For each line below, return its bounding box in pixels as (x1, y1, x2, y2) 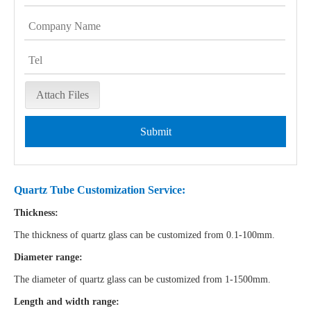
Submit (140, 125, 171, 137)
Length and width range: (14, 296, 119, 307)
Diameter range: (14, 252, 83, 262)
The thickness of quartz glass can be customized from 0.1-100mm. (14, 230, 275, 240)
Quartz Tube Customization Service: (14, 184, 185, 196)
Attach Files (36, 89, 89, 101)
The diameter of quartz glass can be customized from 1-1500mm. (14, 274, 271, 285)
